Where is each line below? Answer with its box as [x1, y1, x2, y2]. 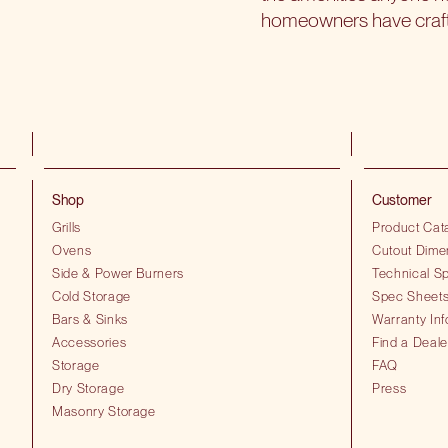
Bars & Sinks [52, 311, 128, 328]
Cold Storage [52, 288, 131, 305]
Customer [372, 192, 432, 209]
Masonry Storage [52, 403, 156, 420]
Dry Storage [52, 380, 125, 397]
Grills [52, 219, 81, 236]
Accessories [52, 334, 127, 351]
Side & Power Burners [52, 265, 185, 282]
